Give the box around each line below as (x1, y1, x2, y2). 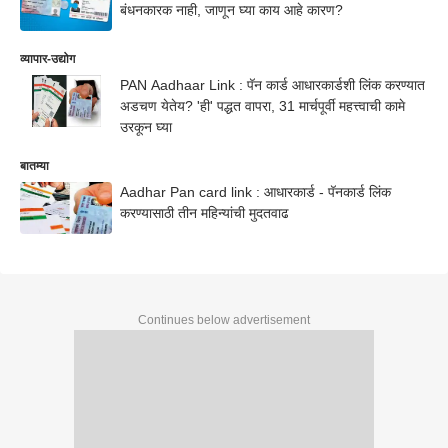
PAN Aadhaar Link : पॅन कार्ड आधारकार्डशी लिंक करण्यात (120, 77, 425, 93)
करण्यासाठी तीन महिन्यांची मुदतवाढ (120, 205, 289, 221)
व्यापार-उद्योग (20, 52, 75, 66)
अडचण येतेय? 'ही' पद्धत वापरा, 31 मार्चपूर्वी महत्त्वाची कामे (120, 98, 405, 114)
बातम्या (20, 159, 49, 173)
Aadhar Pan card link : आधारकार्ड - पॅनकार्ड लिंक (120, 184, 391, 200)
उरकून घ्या (120, 119, 172, 135)
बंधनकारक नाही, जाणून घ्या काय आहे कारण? (120, 2, 343, 19)
